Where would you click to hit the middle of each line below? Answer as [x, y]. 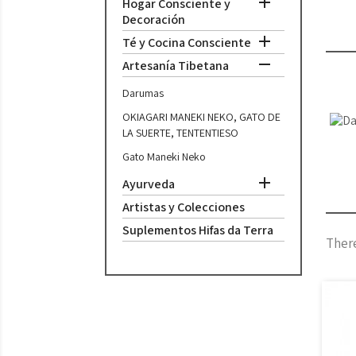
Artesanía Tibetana [176, 66]
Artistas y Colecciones [184, 207]
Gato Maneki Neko [164, 157]
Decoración [154, 19]
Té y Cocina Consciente [187, 43]
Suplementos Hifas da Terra [198, 230]
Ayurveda [149, 184]
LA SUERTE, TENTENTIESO [180, 133]
